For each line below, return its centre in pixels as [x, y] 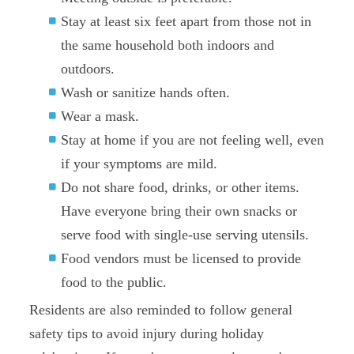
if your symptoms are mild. [139, 164]
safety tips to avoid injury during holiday [147, 333]
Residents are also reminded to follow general [161, 310]
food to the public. [114, 282]
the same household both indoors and [168, 45]
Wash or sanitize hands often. [146, 92]
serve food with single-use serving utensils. [185, 235]
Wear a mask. [100, 116]
